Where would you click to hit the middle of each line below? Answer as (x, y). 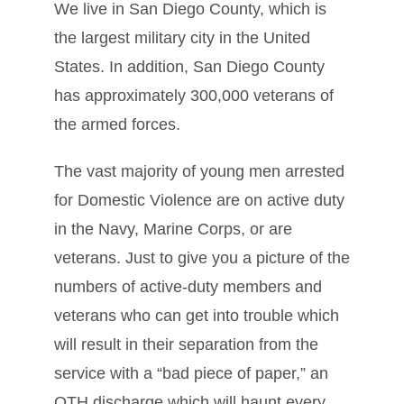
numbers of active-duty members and (188, 287)
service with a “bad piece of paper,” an (191, 374)
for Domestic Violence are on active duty (199, 201)
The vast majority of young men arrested (199, 172)
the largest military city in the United (182, 38)
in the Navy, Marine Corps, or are (173, 230)
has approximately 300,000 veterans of (194, 96)
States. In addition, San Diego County (189, 67)
